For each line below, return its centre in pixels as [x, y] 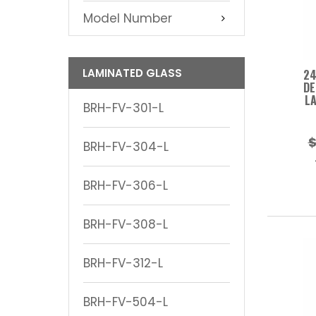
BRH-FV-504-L [126, 302]
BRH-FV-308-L [126, 224]
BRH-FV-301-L [123, 108]
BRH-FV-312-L [123, 263]
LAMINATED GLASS [132, 73]
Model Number [128, 18]
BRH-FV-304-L [126, 146]
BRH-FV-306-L [126, 185]
